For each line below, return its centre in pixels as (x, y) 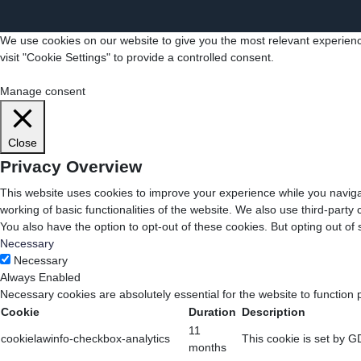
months (207, 348)
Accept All (108, 75)
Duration (212, 312)
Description (274, 312)
